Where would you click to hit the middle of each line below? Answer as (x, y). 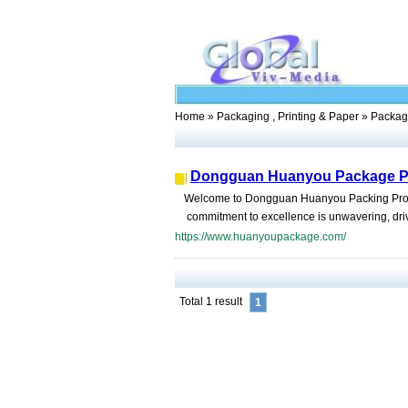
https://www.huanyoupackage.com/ (260, 237)
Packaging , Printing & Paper (288, 117)
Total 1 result (211, 301)
